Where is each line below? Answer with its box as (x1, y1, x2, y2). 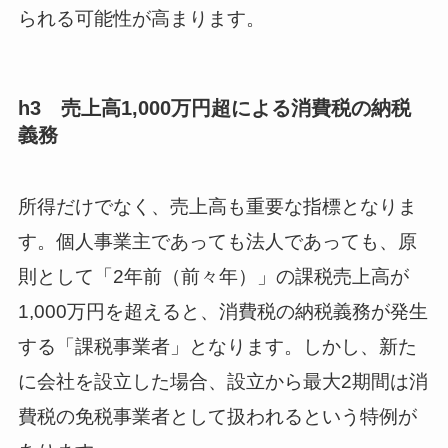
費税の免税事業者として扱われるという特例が (17, 405, 417, 427)
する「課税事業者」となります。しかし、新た (17, 335, 417, 357)
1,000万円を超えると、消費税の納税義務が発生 (17, 300, 428, 322)
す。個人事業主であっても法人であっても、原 (17, 230, 417, 252)
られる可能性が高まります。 (17, 7, 265, 29)
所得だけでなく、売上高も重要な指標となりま (17, 195, 417, 217)
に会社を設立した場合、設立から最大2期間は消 (17, 370, 428, 392)
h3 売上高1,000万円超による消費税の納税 (17, 97, 411, 120)
